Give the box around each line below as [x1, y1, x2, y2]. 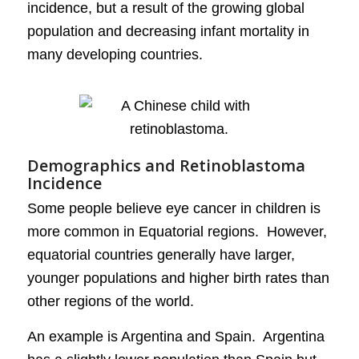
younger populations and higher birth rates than [26, 269, 329, 286]
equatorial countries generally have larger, [26, 246, 295, 263]
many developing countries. [26, 46, 203, 63]
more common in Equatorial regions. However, [26, 223, 327, 240]
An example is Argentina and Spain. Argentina [26, 328, 325, 345]
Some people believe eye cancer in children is [26, 200, 321, 216]
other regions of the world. [26, 292, 194, 309]
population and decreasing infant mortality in [26, 22, 309, 39]
